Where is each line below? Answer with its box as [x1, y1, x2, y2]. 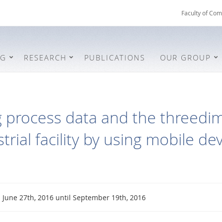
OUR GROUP [160, 52, 211, 62]
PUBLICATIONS [84, 52, 145, 62]
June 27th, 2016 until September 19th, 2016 [2, 192, 146, 202]
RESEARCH [24, 52, 67, 62]
